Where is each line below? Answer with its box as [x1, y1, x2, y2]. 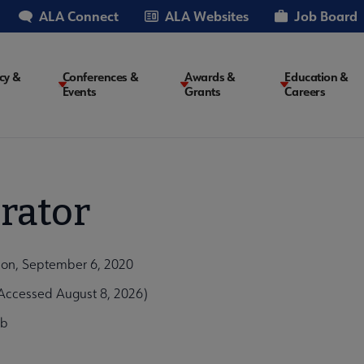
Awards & [184, 69, 236, 85]
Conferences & [62, 69, 139, 85]
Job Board [294, 7, 357, 24]
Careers [284, 84, 326, 100]
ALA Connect [39, 7, 119, 24]
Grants [184, 84, 221, 100]
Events [62, 84, 97, 100]
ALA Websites [165, 7, 249, 24]
